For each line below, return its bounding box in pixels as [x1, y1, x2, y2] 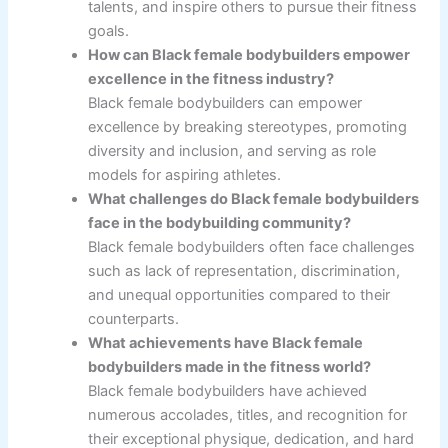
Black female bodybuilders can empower [88, 93, 363, 112]
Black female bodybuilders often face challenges [88, 237, 416, 256]
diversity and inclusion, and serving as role [88, 141, 377, 160]
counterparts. [88, 309, 180, 328]
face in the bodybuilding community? [88, 213, 352, 232]
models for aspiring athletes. [88, 165, 282, 184]
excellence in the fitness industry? [88, 69, 335, 88]
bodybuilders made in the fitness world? [88, 357, 372, 376]
